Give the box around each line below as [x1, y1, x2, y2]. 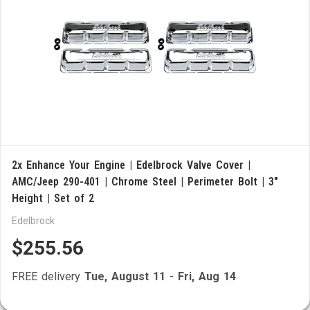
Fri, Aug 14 [178, 270, 236, 283]
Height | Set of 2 [12, 192, 94, 205]
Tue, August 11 [84, 270, 165, 283]
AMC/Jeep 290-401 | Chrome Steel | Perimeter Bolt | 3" [12, 175, 278, 188]
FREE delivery [12, 270, 84, 283]
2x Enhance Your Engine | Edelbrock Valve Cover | [12, 158, 250, 172]
